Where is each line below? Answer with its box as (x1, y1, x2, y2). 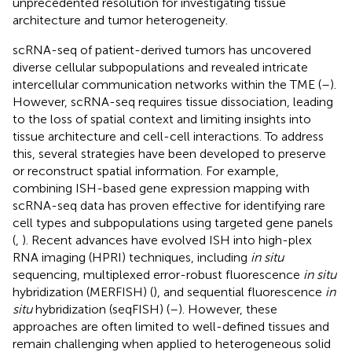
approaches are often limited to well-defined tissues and (13, 318, 329, 334)
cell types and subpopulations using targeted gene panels (13, 214, 333, 230)
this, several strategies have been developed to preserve (13, 145, 326, 161)
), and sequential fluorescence (153, 284, 325, 299)
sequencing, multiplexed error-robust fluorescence (13, 266, 303, 282)
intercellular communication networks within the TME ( (13, 76, 321, 92)
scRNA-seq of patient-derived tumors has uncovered (13, 42, 311, 57)
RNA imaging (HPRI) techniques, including (13, 249, 251, 265)
